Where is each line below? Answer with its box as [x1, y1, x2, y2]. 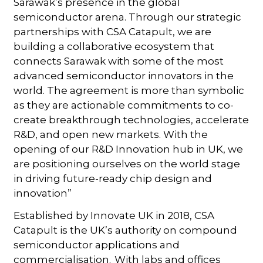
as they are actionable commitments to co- [14, 99, 234, 111]
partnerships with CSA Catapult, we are [14, 25, 212, 38]
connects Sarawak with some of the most [14, 55, 224, 67]
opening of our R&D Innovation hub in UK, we [14, 143, 244, 155]
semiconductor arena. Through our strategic [14, 11, 242, 23]
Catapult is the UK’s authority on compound [14, 224, 238, 236]
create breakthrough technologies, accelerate [14, 113, 249, 126]
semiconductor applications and [14, 238, 180, 251]
